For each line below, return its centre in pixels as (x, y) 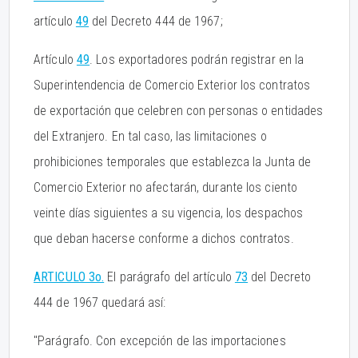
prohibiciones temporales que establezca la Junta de (173, 162)
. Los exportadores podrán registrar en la (197, 60)
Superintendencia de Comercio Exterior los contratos (172, 85)
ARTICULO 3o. (69, 277)
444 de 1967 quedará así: (100, 302)
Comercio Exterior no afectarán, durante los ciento (166, 187)
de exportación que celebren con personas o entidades (179, 111)
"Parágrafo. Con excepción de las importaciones (160, 341)
